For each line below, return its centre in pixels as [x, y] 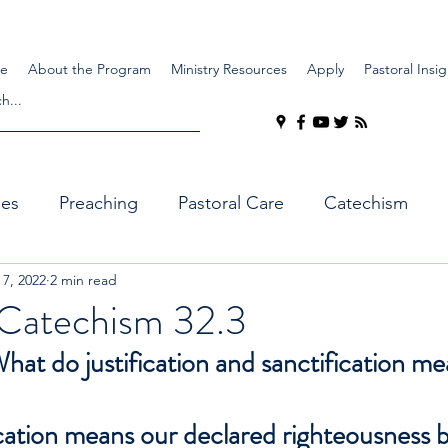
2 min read [83, 279]
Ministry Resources [229, 69]
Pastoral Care [231, 202]
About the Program [89, 69]
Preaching [98, 202]
